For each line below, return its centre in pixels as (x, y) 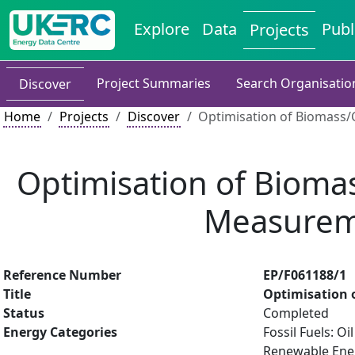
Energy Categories (60, 332)
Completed (296, 313)
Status (24, 313)
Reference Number (62, 275)
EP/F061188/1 (305, 275)
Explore (162, 29)
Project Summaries (154, 83)
